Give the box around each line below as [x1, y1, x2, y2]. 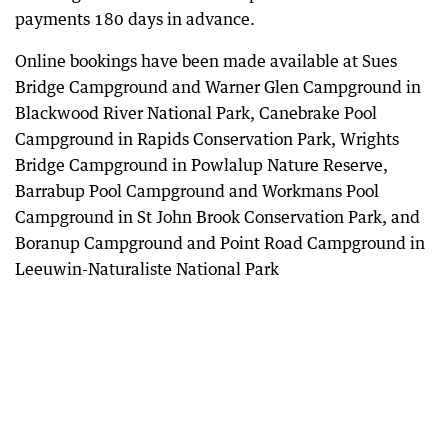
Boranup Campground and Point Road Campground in [15, 232, 425, 253]
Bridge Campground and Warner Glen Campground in [15, 76, 421, 97]
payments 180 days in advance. [15, 8, 255, 29]
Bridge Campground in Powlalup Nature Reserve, [15, 154, 388, 175]
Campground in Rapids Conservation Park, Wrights [15, 128, 399, 149]
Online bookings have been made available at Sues [15, 50, 397, 71]
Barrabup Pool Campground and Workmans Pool [15, 180, 379, 201]
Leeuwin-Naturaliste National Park [15, 258, 279, 279]
